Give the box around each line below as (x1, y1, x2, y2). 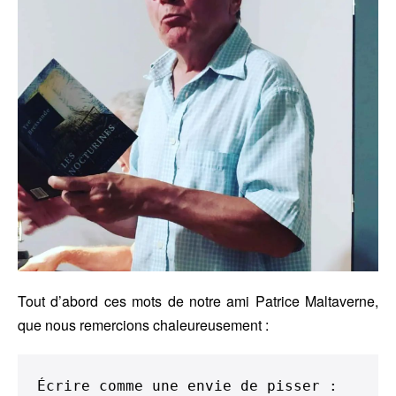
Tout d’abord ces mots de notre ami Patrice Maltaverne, (18, 290, 378, 311)
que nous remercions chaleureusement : (18, 314, 269, 335)
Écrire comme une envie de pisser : (37, 377, 338, 394)
